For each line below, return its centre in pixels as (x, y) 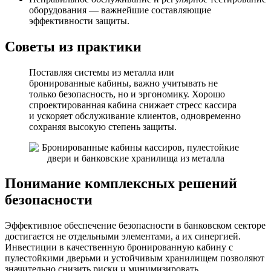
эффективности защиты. (79, 21)
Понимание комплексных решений (121, 184)
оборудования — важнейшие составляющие (120, 10)
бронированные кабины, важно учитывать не (123, 83)
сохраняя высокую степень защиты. (103, 126)
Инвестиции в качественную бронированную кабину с (119, 247)
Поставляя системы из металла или (102, 72)
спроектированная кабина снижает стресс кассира (133, 105)
